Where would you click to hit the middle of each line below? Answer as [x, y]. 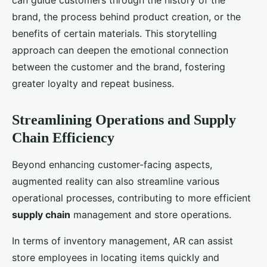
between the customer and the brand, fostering [119, 67]
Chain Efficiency [63, 138]
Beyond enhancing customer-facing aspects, [112, 165]
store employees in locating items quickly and [116, 258]
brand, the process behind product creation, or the [126, 17]
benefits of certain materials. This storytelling [114, 34]
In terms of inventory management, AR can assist [122, 241]
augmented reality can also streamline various [116, 181]
